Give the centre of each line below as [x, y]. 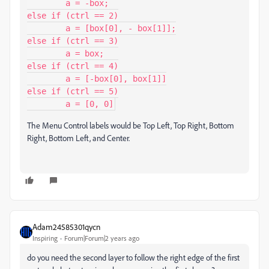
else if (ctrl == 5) [73, 91]
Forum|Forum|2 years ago [102, 238]
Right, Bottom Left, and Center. [78, 138]
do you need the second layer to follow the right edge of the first [133, 257]
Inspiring [45, 238]
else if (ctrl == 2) [73, 16]
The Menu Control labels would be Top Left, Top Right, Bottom [131, 125]
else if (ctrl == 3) [73, 41]
